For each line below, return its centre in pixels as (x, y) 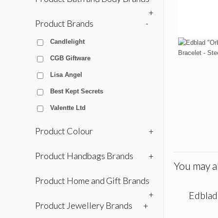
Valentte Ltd (68, 108)
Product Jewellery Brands (84, 205)
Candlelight (67, 41)
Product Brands (64, 23)
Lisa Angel (66, 74)
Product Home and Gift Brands (92, 180)
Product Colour (64, 131)
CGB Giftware (70, 58)
